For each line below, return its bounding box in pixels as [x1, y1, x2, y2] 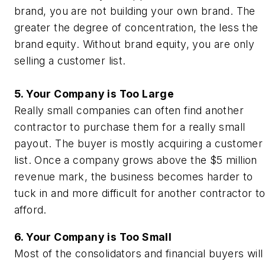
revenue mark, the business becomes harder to [14, 170, 253, 183]
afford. [14, 203, 47, 216]
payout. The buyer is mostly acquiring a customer [14, 137, 263, 150]
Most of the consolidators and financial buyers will [14, 247, 263, 260]
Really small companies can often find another [14, 104, 244, 117]
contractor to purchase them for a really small [14, 121, 245, 134]
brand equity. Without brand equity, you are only [14, 38, 255, 51]
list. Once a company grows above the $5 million [14, 154, 257, 167]
